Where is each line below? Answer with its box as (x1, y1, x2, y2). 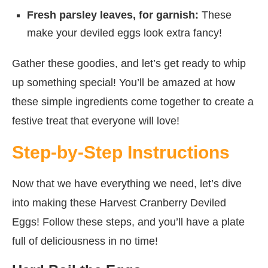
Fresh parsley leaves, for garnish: (27, 8, 199, 21)
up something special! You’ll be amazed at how (12, 76, 235, 89)
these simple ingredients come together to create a (12, 95, 254, 108)
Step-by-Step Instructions (12, 142, 230, 162)
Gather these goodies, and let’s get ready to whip (12, 57, 246, 69)
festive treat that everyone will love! (12, 114, 179, 127)
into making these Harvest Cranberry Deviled (12, 196, 226, 209)
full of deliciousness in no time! (12, 234, 158, 247)
